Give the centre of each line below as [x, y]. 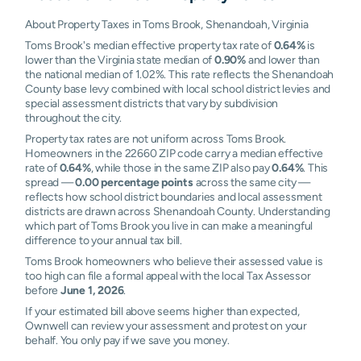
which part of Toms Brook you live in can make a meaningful [169, 226]
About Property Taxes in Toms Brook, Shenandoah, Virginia [167, 24]
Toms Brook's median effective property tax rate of [149, 45]
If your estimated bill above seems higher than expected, [162, 311]
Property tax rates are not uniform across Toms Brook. [156, 139]
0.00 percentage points [134, 182]
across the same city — [252, 182]
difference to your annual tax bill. [104, 240]
